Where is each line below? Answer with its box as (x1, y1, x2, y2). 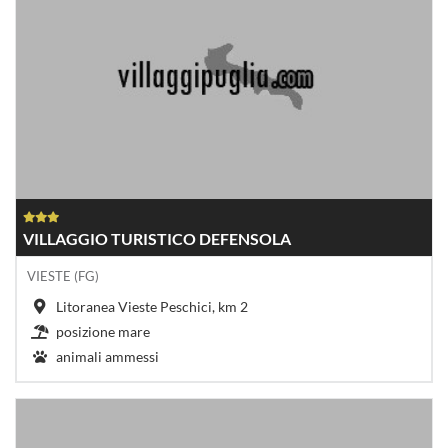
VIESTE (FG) (27, 268, 99, 285)
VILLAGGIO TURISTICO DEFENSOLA (23, 229, 291, 249)
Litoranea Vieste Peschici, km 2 (56, 298, 248, 316)
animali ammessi (56, 348, 159, 366)
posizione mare (56, 323, 150, 341)
